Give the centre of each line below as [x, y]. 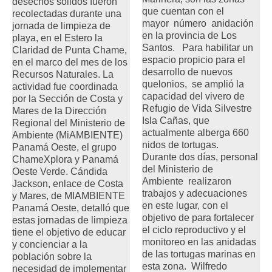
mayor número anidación [198, 23]
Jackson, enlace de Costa [68, 183]
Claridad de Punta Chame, [70, 50]
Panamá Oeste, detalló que [71, 208]
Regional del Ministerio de [69, 123]
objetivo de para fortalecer [198, 217]
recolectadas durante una [67, 13]
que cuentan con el [183, 11]
